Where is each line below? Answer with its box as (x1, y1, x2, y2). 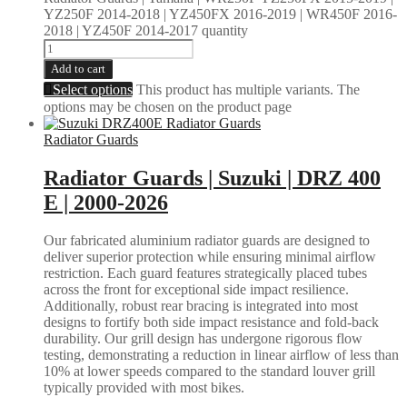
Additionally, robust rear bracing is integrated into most (44, 298, 358, 314)
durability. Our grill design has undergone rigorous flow (44, 331, 362, 347)
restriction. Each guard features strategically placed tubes (44, 265, 367, 282)
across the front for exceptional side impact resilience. (44, 282, 349, 298)
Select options (53, 81, 133, 97)
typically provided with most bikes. (44, 380, 244, 396)
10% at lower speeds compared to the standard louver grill (44, 363, 375, 380)
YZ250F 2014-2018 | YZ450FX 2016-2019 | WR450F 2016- (44, 5, 397, 22)
